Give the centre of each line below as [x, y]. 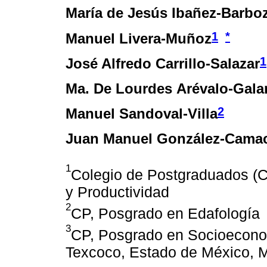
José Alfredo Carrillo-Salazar [163, 63]
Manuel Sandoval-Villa [142, 113]
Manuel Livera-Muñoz [139, 38]
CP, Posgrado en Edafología [165, 213]
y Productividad [117, 192]
